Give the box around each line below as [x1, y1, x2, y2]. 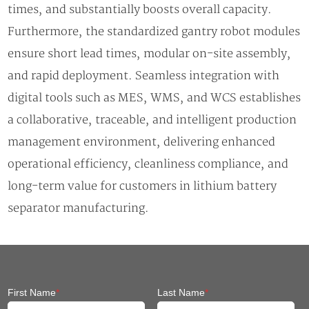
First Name [8, 286, 57, 298]
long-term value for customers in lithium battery [8, 179, 277, 193]
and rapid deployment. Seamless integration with [8, 68, 280, 83]
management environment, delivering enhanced [8, 134, 276, 149]
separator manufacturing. [8, 201, 150, 215]
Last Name [157, 286, 206, 298]
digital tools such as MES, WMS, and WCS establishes [8, 90, 301, 105]
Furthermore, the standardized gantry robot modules [8, 24, 301, 39]
